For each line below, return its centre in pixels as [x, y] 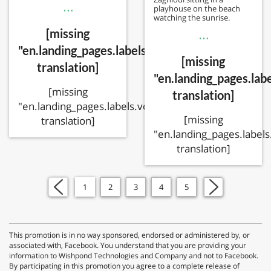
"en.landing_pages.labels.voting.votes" [119, 50]
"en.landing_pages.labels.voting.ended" [111, 106]
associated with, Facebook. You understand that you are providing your [128, 246]
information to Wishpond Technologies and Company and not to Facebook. [134, 256]
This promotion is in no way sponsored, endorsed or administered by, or [129, 235]
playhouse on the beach [197, 9]
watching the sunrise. [192, 18]
